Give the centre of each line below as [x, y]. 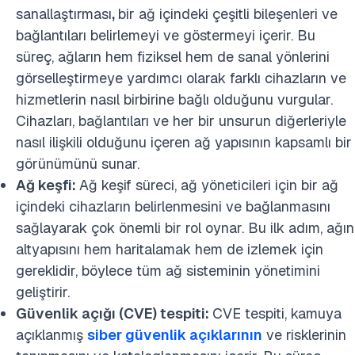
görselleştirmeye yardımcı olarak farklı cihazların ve [181, 78]
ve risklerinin [304, 335]
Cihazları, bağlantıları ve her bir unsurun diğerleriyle [181, 121]
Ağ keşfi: [48, 185]
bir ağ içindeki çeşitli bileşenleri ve [228, 14]
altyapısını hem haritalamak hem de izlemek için [170, 250]
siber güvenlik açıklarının [175, 335]
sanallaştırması [64, 14]
